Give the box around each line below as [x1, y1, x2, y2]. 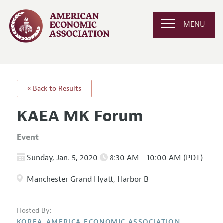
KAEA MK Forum [16, 106, 143, 126]
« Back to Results [27, 84, 81, 93]
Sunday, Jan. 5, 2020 [24, 152, 100, 163]
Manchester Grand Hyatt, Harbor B [24, 174, 149, 185]
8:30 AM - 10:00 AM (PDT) [107, 152, 203, 163]
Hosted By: [16, 206, 52, 215]
